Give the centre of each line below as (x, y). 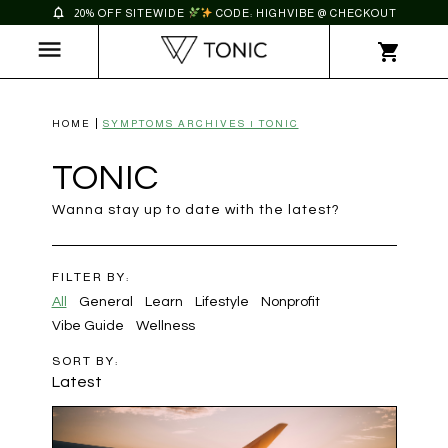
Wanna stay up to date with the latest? (195, 210)
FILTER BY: (90, 277)
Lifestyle (221, 302)
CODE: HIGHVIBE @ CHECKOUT (305, 12)
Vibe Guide (87, 326)
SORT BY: (85, 361)
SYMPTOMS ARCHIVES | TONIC (200, 123)
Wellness (165, 326)
